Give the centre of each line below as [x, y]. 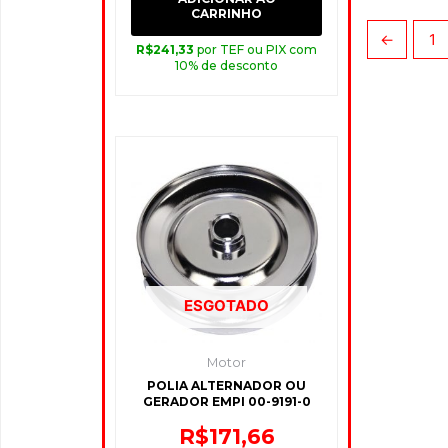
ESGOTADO [227, 305]
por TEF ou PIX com [257, 50]
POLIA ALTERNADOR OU [227, 385]
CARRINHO [227, 14]
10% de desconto [227, 66]
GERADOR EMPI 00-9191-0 [226, 401]
